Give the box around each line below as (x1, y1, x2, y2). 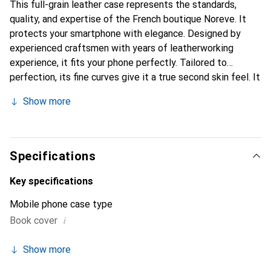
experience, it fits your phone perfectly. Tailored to (10, 57, 227, 68)
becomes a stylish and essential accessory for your (10, 86, 227, 97)
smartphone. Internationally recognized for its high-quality (10, 100, 258, 112)
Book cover (10, 215, 57, 226)
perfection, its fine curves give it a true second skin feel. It (10, 71, 260, 83)
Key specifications (10, 175, 93, 187)
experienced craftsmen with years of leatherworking (10, 42, 233, 54)
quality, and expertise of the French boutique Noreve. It (10, 13, 246, 25)
